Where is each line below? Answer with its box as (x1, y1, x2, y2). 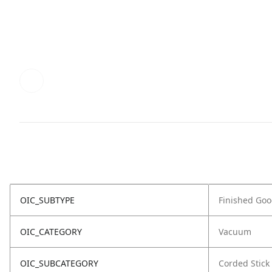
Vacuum (219, 225, 251, 237)
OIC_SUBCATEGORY (20, 257, 98, 269)
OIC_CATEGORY (20, 225, 82, 237)
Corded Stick (219, 257, 270, 269)
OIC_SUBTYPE (20, 194, 75, 206)
